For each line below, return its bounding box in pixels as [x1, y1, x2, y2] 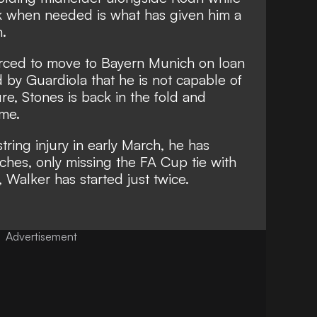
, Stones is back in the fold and [14, 88, 206, 106]
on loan [195, 54, 245, 72]
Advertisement [5, 229, 77, 244]
